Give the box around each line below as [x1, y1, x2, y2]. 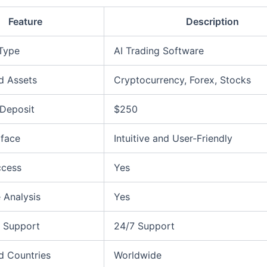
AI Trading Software [114, 44, 204, 57]
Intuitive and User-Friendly [114, 132, 232, 144]
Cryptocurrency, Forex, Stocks [114, 73, 251, 86]
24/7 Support [114, 219, 175, 232]
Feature [8, 15, 42, 27]
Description [186, 15, 239, 27]
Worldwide [114, 249, 162, 261]
